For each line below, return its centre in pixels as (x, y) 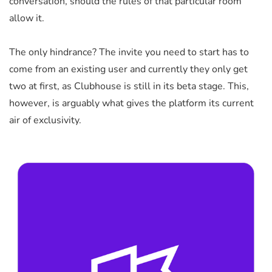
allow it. (27, 18)
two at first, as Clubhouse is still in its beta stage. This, (129, 86)
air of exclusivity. (45, 120)
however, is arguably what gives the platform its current (131, 103)
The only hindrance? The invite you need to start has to (129, 52)
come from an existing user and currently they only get (128, 69)
